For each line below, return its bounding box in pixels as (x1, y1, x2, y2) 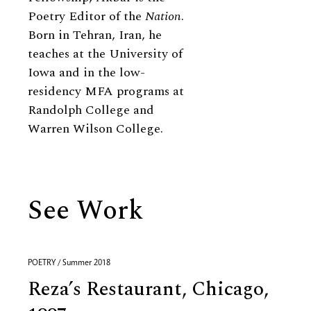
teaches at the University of (28, 44, 183, 63)
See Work (28, 191, 143, 231)
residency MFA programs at (28, 82, 184, 101)
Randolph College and (28, 101, 154, 119)
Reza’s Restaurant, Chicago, (28, 274, 269, 304)
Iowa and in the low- (28, 63, 145, 82)
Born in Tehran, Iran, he (28, 26, 162, 44)
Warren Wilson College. (28, 119, 163, 138)
